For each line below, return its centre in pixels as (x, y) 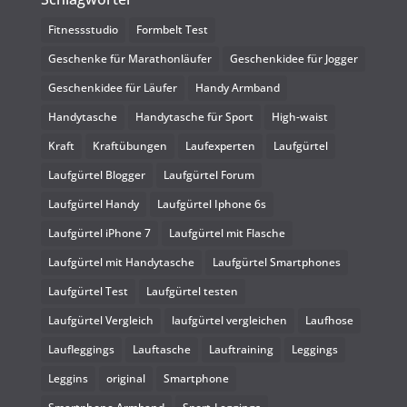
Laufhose (329, 320)
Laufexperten (220, 145)
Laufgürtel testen (192, 291)
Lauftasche (161, 349)
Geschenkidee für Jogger (293, 58)
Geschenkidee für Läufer (112, 87)
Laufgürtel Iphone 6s (211, 203)
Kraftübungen (129, 145)
